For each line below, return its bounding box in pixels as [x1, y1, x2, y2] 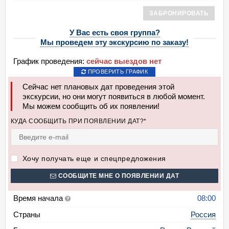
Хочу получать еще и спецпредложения [20, 154, 166, 163]
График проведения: [13, 57, 84, 65]
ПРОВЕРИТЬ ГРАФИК [86, 68, 148, 75]
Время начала [13, 194, 65, 202]
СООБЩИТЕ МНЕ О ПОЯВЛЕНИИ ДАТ [56, 172, 179, 179]
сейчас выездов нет [86, 57, 162, 65]
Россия [191, 210, 216, 219]
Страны [13, 210, 40, 219]
